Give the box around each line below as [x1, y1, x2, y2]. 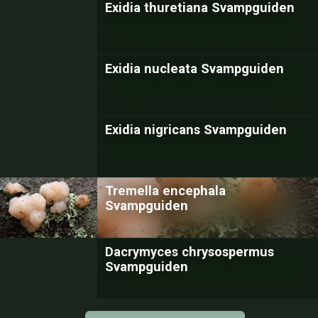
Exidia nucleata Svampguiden [105, 61, 284, 76]
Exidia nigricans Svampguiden [105, 122, 287, 137]
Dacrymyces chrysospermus [105, 244, 274, 259]
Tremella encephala [105, 183, 226, 198]
